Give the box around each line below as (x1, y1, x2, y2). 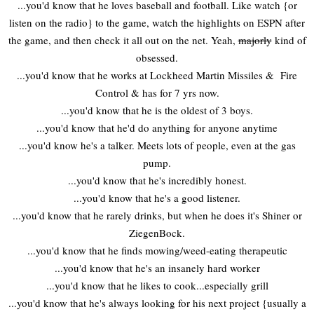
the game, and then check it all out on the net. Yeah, (8, 33, 238, 48)
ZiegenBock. (129, 226, 185, 240)
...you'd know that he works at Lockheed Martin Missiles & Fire (17, 68, 297, 83)
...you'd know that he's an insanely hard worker (54, 261, 260, 275)
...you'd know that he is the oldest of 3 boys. (61, 103, 253, 118)
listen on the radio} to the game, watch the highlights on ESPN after (9, 15, 305, 30)
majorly (238, 33, 272, 48)
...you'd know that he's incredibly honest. (67, 173, 247, 188)
